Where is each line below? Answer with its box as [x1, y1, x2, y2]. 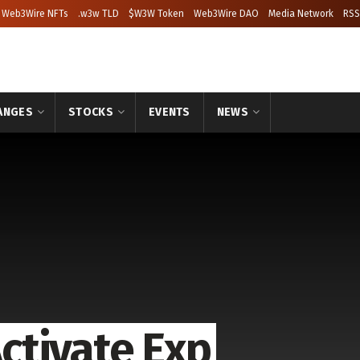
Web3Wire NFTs [2, 8, 68, 19]
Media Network [268, 8, 333, 19]
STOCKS [68, 105, 113, 119]
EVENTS [149, 105, 190, 119]
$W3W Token [129, 8, 184, 19]
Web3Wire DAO [194, 8, 259, 19]
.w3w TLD [78, 8, 119, 19]
